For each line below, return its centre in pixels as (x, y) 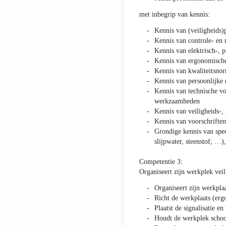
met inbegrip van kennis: (174, 15)
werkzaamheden (177, 101)
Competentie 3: (161, 162)
